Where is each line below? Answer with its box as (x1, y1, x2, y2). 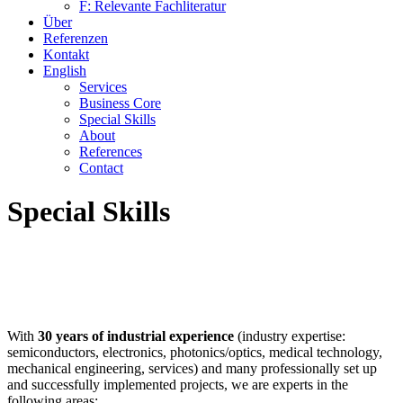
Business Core (79, 94, 161, 111)
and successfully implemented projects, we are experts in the (7, 376, 348, 392)
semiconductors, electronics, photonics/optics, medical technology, (7, 344, 382, 360)
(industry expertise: (234, 327, 345, 344)
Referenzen (43, 30, 108, 46)
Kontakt (43, 46, 89, 62)
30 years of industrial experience (38, 327, 234, 344)
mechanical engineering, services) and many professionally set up (7, 360, 377, 376)
